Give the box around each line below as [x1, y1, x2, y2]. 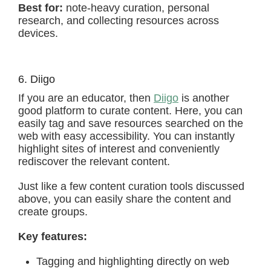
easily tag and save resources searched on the [18, 117, 243, 129]
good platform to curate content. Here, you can [18, 105, 243, 117]
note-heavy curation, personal [63, 2, 209, 14]
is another [178, 92, 229, 104]
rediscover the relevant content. [18, 155, 170, 168]
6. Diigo [18, 73, 55, 85]
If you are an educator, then [18, 92, 154, 104]
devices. [18, 27, 58, 39]
